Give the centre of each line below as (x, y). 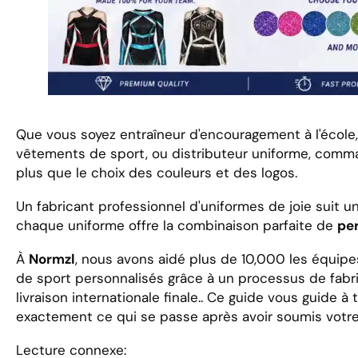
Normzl (52, 259)
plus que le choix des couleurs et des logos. (157, 172)
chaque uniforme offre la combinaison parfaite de (177, 225)
